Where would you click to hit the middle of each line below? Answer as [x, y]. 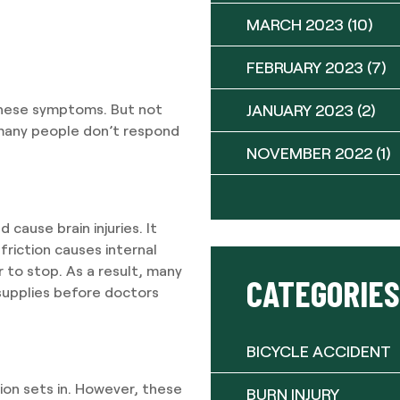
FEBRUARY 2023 [305, 67]
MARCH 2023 [295, 24]
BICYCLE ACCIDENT [319, 351]
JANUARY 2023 [300, 110]
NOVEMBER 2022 [309, 153]
